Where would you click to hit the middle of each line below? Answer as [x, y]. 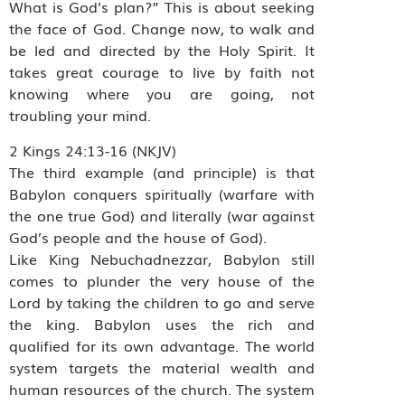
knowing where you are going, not [162, 94]
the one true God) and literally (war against [162, 215]
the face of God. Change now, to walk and [162, 28]
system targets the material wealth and [162, 367]
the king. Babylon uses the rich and [162, 323]
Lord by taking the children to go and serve [162, 301]
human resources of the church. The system [162, 388]
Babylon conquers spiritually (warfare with [162, 193]
